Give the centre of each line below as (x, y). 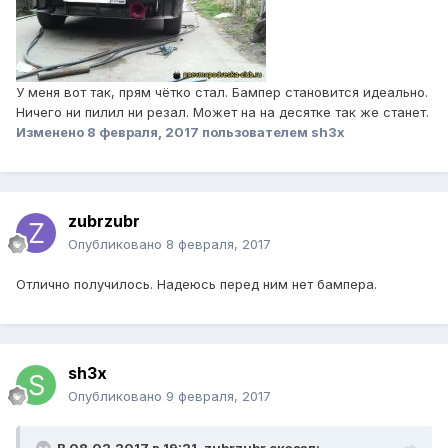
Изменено (51, 132)
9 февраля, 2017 (218, 396)
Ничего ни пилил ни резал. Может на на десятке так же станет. (222, 112)
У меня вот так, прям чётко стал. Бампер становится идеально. (222, 92)
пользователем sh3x (272, 132)
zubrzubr (104, 221)
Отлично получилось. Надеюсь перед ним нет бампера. (196, 284)
